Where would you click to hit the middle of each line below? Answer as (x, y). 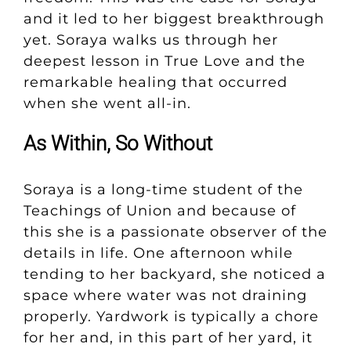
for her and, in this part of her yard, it (168, 338)
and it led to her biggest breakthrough (174, 18)
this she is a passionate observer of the (175, 232)
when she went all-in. (107, 103)
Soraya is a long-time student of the (163, 190)
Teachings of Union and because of (159, 211)
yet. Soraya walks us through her (150, 40)
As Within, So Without (118, 143)
